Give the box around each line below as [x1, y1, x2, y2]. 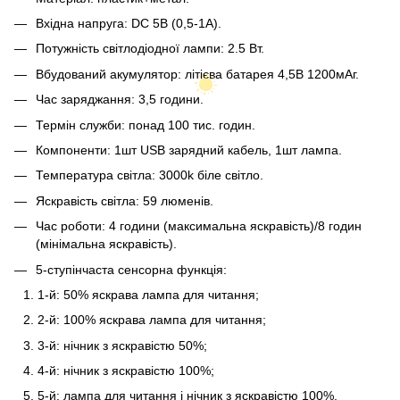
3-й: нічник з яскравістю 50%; [37, 337, 207, 353]
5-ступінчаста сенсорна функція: [36, 262, 227, 277]
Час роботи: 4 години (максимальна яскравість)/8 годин [36, 219, 362, 234]
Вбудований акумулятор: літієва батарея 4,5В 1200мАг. [36, 66, 359, 81]
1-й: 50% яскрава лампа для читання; [37, 287, 259, 302]
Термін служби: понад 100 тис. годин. [36, 117, 255, 132]
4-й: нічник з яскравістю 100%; [37, 363, 214, 379]
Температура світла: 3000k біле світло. [36, 168, 263, 183]
